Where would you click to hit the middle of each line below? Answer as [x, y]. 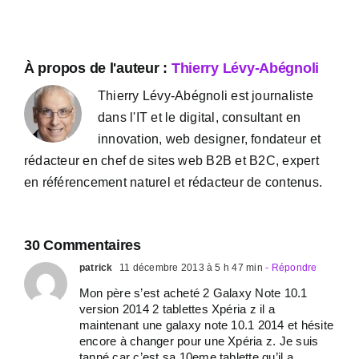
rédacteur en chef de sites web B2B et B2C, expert [171, 161]
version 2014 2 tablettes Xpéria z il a [177, 309]
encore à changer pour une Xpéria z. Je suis [199, 341]
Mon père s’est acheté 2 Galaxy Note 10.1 [194, 293]
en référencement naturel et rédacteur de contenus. [173, 182]
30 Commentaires [83, 245]
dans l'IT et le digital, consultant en [200, 117]
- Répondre [290, 268]
